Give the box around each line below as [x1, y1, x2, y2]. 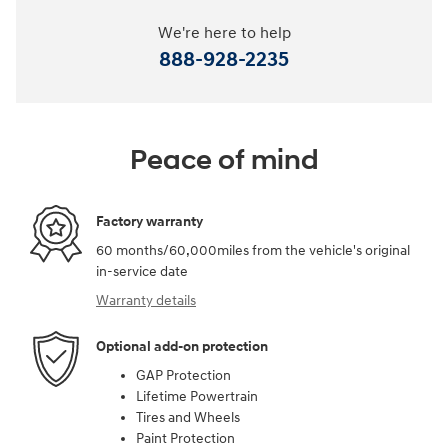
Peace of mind [129, 143, 319, 179]
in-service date [96, 263, 188, 281]
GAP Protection [136, 367, 231, 385]
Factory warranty [96, 212, 203, 230]
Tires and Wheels [136, 409, 240, 427]
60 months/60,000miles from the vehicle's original [96, 242, 410, 260]
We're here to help [157, 24, 291, 44]
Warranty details [96, 292, 196, 310]
